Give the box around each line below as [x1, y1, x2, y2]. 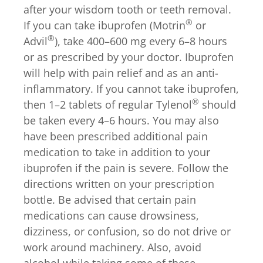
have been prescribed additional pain [23, 129, 208, 143]
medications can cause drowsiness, [23, 208, 199, 222]
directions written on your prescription [23, 176, 214, 191]
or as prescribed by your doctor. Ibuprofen [23, 49, 234, 64]
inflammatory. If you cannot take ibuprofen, [23, 81, 239, 96]
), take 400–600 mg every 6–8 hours [55, 33, 227, 48]
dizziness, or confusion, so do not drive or [23, 224, 231, 238]
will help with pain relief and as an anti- [23, 65, 218, 80]
